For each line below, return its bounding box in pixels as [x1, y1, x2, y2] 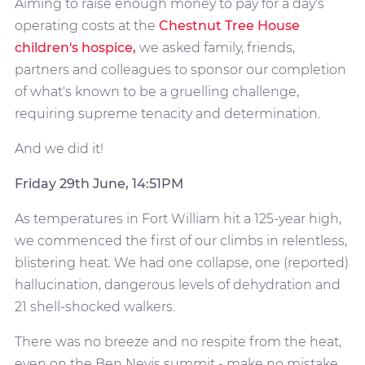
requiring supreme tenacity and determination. [14, 105, 327, 121]
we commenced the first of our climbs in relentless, [14, 232, 347, 248]
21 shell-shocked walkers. [14, 298, 175, 314]
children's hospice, [14, 39, 136, 55]
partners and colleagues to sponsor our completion [14, 61, 346, 77]
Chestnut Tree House [158, 17, 300, 33]
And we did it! [14, 140, 103, 156]
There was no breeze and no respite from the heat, [14, 333, 341, 350]
